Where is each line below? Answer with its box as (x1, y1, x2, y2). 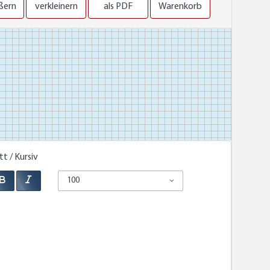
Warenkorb (159, 1, 202, 11)
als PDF (104, 1, 133, 11)
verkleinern (34, 1, 78, 11)
